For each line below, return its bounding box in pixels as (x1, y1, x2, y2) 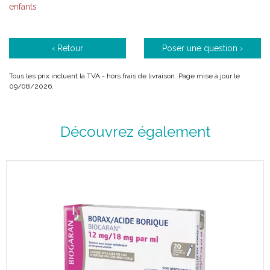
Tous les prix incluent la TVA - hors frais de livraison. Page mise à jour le (9, 72, 240, 80)
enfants (9, 2, 37, 11)
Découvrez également (60, 123, 210, 140)
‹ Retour (52, 43, 83, 53)
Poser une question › (162, 43, 243, 53)
